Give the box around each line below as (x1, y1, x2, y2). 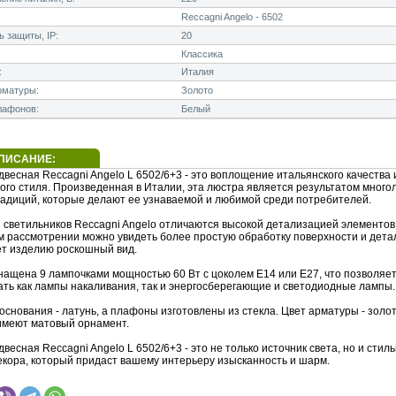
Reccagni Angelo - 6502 (181, 11, 283, 23)
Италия (181, 66, 214, 78)
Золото (181, 85, 213, 96)
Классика (181, 49, 223, 60)
